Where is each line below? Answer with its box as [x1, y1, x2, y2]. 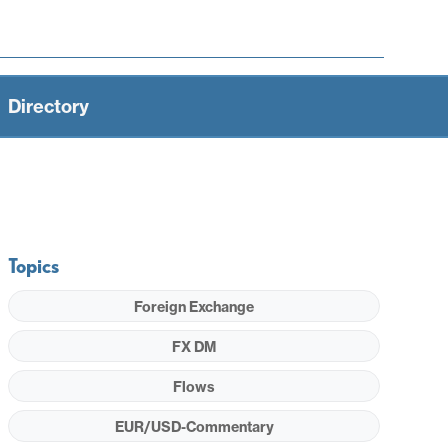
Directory [8, 94, 89, 118]
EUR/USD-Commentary [114, 417, 274, 436]
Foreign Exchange [134, 297, 255, 316]
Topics [8, 253, 60, 278]
